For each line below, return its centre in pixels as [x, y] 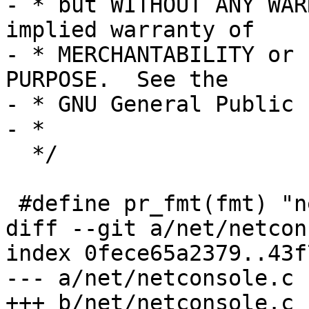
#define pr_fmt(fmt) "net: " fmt [12, 204]
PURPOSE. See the [117, 80]
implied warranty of [130, 30]
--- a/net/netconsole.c [150, 278]
